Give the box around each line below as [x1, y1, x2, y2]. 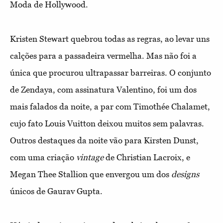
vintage [76, 152, 104, 162]
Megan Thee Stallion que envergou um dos [10, 169, 171, 179]
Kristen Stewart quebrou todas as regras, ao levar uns [10, 34, 210, 44]
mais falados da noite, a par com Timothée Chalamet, [10, 102, 210, 111]
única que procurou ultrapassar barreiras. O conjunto [10, 68, 211, 78]
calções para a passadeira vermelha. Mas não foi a [10, 51, 197, 61]
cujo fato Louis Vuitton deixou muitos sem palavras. [10, 118, 204, 128]
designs [171, 169, 199, 179]
